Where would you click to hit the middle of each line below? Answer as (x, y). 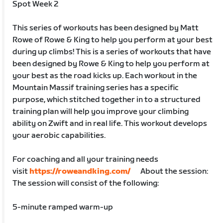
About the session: (169, 171)
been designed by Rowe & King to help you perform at (111, 64)
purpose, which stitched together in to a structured (107, 100)
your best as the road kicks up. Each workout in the (105, 76)
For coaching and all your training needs (86, 159)
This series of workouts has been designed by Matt (106, 28)
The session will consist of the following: (86, 183)
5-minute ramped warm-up (63, 207)
